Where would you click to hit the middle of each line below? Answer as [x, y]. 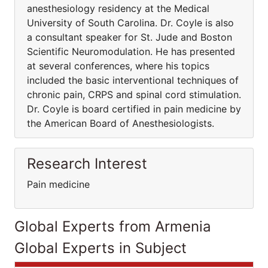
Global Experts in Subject [100, 248]
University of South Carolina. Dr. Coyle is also [130, 23]
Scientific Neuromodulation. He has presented [131, 51]
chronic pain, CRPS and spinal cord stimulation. [134, 95]
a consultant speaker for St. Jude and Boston [130, 37]
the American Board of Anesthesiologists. [121, 123]
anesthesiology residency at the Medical [118, 8]
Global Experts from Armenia [113, 226]
